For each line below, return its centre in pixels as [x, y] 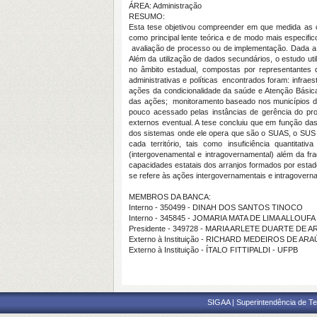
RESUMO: [147, 16]
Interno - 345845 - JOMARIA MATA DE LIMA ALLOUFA [222, 218]
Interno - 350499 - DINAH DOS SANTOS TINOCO [216, 207]
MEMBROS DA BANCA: [170, 197]
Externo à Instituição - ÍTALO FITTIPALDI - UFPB [213, 250]
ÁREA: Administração [165, 6]
